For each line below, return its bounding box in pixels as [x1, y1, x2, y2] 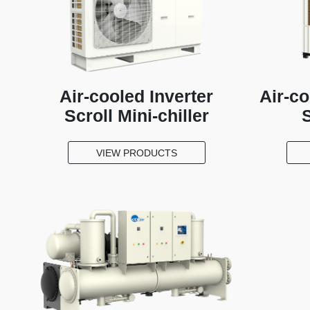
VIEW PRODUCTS [95, 147, 177, 158]
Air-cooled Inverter [60, 86, 213, 106]
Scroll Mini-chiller [64, 105, 209, 125]
